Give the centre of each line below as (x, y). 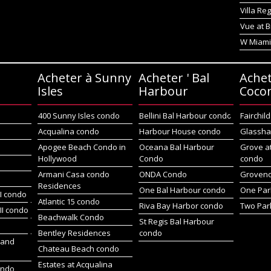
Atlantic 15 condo (69, 201)
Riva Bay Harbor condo (181, 206)
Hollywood (57, 158)
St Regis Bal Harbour (176, 221)
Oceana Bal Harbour (176, 147)
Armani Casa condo (73, 174)
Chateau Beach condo (78, 249)
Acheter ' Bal (174, 78)
